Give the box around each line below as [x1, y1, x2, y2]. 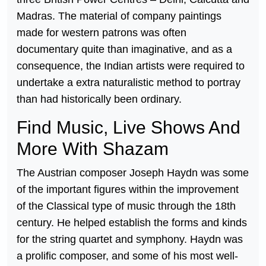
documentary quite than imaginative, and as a [17, 43, 232, 56]
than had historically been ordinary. [17, 93, 182, 106]
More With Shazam [17, 139, 169, 159]
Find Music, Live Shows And [17, 118, 240, 138]
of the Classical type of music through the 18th [17, 200, 236, 213]
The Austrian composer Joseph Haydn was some [17, 167, 249, 179]
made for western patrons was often [17, 27, 186, 39]
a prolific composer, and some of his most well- [17, 250, 238, 262]
